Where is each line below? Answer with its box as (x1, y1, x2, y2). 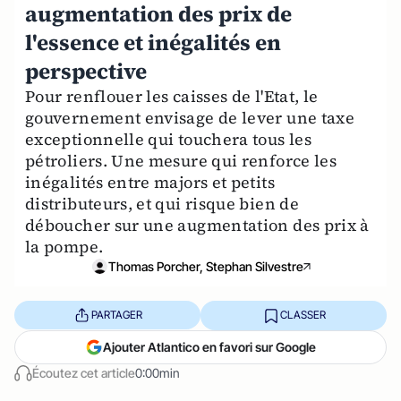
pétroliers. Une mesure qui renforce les (25, 149, 337, 172)
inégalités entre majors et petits (25, 170, 275, 193)
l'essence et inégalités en (25, 27, 281, 57)
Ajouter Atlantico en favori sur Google (103, 338, 316, 354)
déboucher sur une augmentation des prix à (25, 213, 370, 236)
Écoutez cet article (32, 364, 135, 380)
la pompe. (25, 235, 104, 258)
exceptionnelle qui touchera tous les (25, 127, 311, 150)
